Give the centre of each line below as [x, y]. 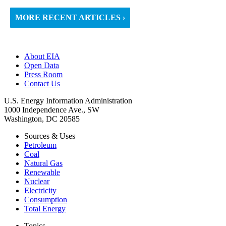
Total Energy [45, 209]
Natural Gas [43, 163]
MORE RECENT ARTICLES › [70, 18]
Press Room [43, 75]
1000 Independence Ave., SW [52, 110]
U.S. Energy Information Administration [68, 101]
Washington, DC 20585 [42, 119]
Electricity [40, 191]
